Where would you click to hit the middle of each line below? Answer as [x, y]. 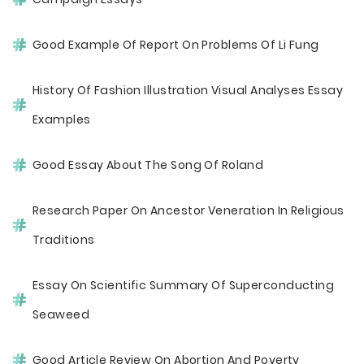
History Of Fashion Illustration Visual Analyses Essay [188, 90]
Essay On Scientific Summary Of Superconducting [184, 285]
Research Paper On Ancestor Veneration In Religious [188, 210]
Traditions [64, 240]
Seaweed [61, 314]
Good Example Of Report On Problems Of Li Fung [176, 45]
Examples [62, 119]
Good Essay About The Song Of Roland [148, 165]
